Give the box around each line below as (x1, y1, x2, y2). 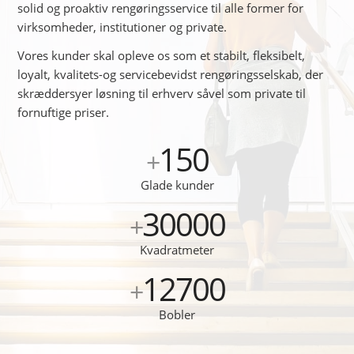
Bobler (159, 307, 195, 323)
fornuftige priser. (17, 104, 110, 121)
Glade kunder (140, 177, 214, 194)
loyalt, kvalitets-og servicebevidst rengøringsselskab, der (17, 66, 324, 83)
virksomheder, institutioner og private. (17, 18, 228, 35)
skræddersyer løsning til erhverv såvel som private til (17, 85, 307, 102)
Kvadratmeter (140, 242, 214, 258)
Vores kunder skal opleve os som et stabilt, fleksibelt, (17, 47, 306, 64)
